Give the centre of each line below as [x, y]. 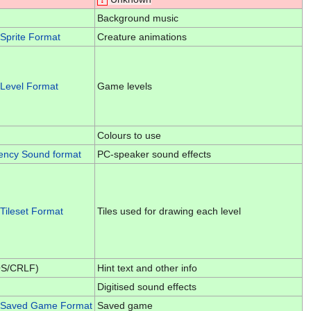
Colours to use [129, 135]
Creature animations [142, 36]
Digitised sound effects [146, 286]
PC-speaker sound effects [154, 154]
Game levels [124, 86]
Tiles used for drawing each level [169, 211]
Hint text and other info [147, 268]
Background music [137, 18]
